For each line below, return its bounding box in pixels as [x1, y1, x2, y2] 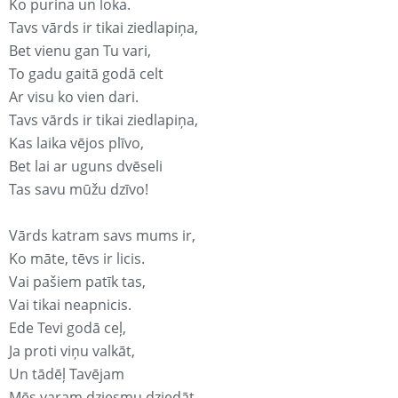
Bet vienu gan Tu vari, [9, 41, 151, 61]
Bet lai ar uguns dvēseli [9, 156, 163, 177]
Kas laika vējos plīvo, [9, 133, 144, 154]
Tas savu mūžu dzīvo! [9, 179, 148, 200]
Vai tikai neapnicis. [9, 295, 131, 315]
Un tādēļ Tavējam [9, 364, 124, 385]
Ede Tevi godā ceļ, [9, 318, 126, 338]
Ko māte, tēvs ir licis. [9, 249, 145, 269]
